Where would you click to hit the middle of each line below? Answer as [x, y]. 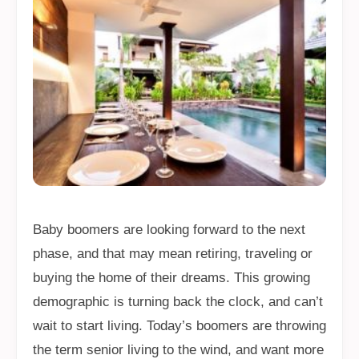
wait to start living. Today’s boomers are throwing [179, 325]
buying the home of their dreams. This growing [171, 277]
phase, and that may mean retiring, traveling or [173, 253]
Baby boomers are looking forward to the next [169, 229]
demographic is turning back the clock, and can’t [178, 301]
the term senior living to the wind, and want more [178, 349]
